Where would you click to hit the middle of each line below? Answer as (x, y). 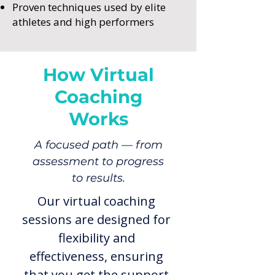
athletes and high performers (83, 22)
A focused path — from (98, 145)
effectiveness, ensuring (96, 256)
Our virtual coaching (96, 201)
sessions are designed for (96, 219)
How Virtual (98, 75)
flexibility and (96, 238)
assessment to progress (98, 161)
